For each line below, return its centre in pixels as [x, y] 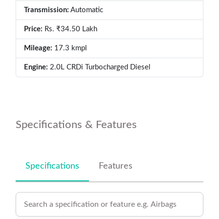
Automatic [86, 10]
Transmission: [46, 10]
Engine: [36, 67]
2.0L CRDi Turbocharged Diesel [99, 67]
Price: [34, 29]
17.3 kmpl [70, 48]
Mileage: [38, 48]
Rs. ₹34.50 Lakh [71, 29]
